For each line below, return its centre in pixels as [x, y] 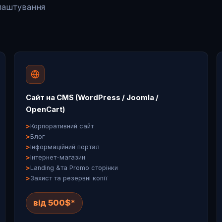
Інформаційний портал [65, 147]
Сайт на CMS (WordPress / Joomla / [92, 97]
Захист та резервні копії [69, 178]
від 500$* [55, 202]
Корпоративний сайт [62, 126]
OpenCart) [45, 109]
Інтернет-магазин [57, 157]
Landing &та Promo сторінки [74, 167]
